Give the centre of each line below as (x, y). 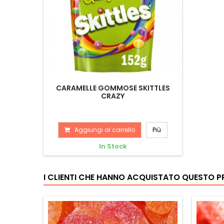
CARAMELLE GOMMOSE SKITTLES (113, 88)
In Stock (113, 146)
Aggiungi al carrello (105, 130)
